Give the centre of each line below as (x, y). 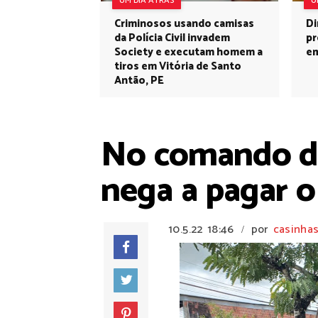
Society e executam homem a (188, 52)
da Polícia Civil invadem (172, 38)
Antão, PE (139, 81)
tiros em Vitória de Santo (178, 66)
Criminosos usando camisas (184, 24)
